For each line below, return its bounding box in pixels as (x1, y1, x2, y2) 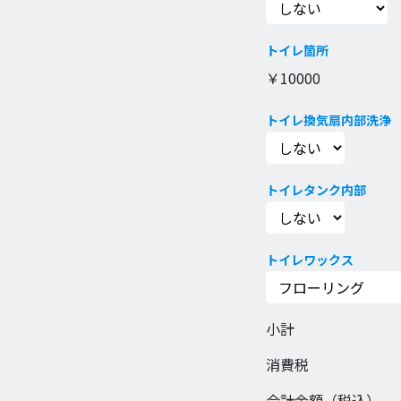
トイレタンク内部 (266, 181, 366, 199)
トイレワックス (266, 251, 354, 269)
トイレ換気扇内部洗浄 (266, 111, 391, 129)
